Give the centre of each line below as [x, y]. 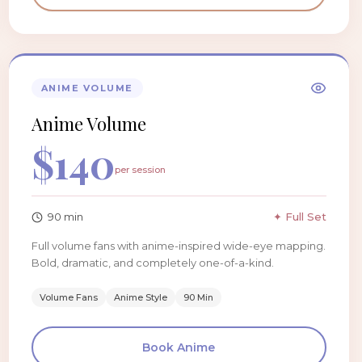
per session [140, 170]
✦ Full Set [299, 217]
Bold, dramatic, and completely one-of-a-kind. [152, 263]
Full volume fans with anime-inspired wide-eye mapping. [178, 246]
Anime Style [140, 297]
